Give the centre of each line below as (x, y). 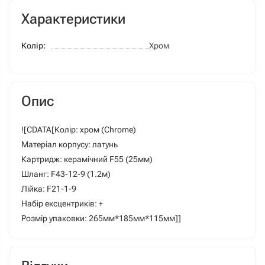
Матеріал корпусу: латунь (70, 144)
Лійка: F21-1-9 (49, 189)
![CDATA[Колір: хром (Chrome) (79, 130)
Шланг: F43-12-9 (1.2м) (66, 174)
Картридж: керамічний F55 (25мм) (87, 159)
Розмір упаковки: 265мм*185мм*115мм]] (101, 218)
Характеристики (73, 19)
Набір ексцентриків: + (62, 203)
